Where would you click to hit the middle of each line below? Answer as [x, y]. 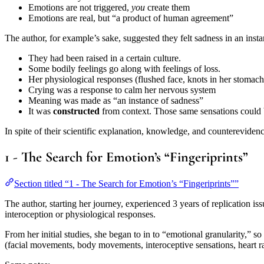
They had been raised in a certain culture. [105, 58]
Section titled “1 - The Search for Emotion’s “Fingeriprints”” [126, 183]
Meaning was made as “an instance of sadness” [116, 101]
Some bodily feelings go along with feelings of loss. [124, 69]
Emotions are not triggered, [80, 8]
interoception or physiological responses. [80, 214]
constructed [76, 111]
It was [41, 111]
